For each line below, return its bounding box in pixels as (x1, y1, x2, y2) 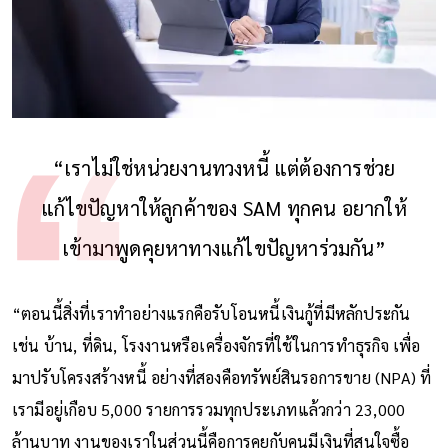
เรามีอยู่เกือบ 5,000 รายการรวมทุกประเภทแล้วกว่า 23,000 (11, 398, 406, 420)
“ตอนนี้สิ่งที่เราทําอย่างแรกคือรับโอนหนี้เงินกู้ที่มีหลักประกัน (11, 302, 411, 324)
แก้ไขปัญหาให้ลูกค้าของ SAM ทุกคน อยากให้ (41, 194, 407, 221)
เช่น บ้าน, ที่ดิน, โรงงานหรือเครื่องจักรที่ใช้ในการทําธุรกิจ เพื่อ (11, 334, 421, 356)
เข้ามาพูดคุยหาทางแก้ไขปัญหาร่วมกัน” (62, 234, 386, 261)
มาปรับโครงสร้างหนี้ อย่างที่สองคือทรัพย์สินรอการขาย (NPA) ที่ (11, 366, 432, 388)
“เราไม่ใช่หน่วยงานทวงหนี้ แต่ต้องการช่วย (52, 154, 396, 181)
